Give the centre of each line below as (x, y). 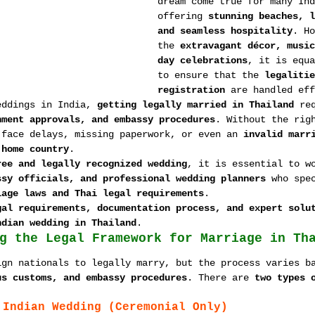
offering (183, 16)
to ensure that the (211, 75)
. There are (221, 278)
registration (191, 90)
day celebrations (202, 60)
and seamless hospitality (225, 31)
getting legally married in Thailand (195, 105)
